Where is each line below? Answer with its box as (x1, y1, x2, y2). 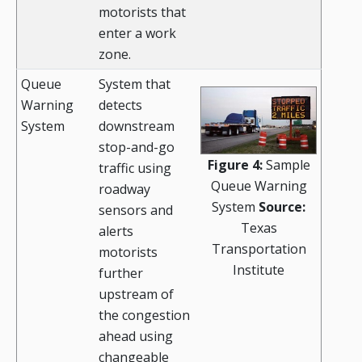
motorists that (99, 3, 186, 22)
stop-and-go (99, 138, 175, 157)
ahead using (99, 327, 173, 346)
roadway (99, 180, 150, 199)
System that (99, 75, 170, 94)
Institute (233, 261, 284, 280)
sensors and (99, 201, 173, 220)
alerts (99, 222, 133, 241)
